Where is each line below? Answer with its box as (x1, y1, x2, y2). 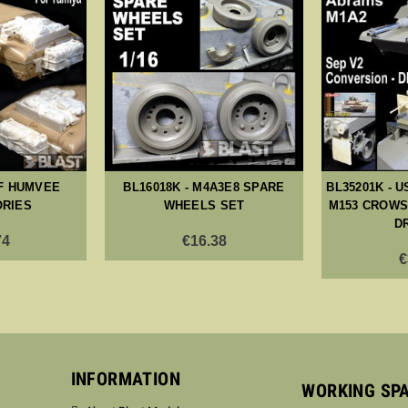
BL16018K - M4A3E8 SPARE (123, 180, 285, 195)
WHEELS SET (163, 199, 245, 213)
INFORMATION (70, 368, 180, 391)
